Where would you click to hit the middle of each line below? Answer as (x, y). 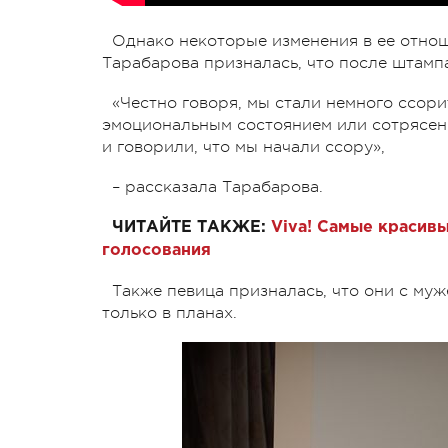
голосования (156, 250)
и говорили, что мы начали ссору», (243, 146)
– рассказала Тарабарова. (217, 186)
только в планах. (169, 312)
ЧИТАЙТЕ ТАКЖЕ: (191, 227)
